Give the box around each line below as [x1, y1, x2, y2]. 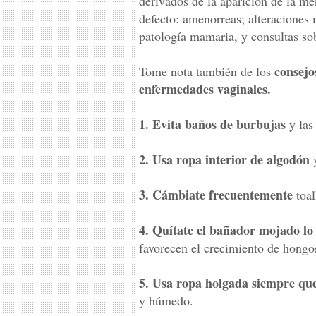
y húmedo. [139, 292, 193, 309]
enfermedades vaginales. [139, 80, 271, 98]
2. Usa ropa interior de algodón [139, 150, 310, 169]
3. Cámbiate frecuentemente [139, 186, 293, 204]
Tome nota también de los [139, 63, 274, 80]
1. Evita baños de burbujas [139, 115, 286, 133]
